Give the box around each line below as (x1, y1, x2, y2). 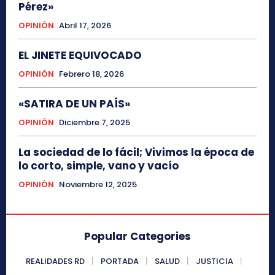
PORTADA (101, 255, 139, 267)
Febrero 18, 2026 (59, 68, 124, 80)
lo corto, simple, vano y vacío (18, 158, 179, 173)
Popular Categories (84, 228, 191, 244)
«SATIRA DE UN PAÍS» (18, 96, 130, 111)
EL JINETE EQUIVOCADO (18, 47, 142, 63)
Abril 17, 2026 (59, 19, 111, 31)
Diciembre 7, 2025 (59, 116, 130, 128)
